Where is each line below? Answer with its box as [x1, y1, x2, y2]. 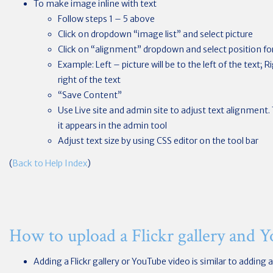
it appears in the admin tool [58, 119, 167, 131]
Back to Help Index [12, 158, 87, 169]
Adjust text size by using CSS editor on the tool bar [58, 135, 258, 146]
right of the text [58, 74, 121, 85]
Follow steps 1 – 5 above [58, 13, 155, 24]
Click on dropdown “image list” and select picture [58, 28, 253, 40]
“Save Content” [58, 89, 122, 101]
